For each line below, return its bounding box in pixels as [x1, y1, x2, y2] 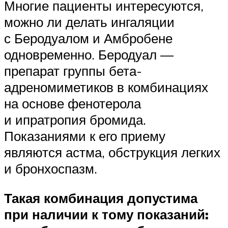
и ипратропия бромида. [4, 111, 146, 128]
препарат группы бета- [4, 63, 142, 79]
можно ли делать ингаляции [4, 14, 175, 31]
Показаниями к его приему [4, 128, 165, 145]
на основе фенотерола [4, 95, 141, 112]
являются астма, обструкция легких [4, 144, 220, 161]
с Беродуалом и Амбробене [4, 30, 173, 47]
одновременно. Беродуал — [4, 46, 174, 63]
